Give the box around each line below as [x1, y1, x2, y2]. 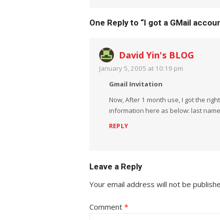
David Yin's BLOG [119, 49, 194, 61]
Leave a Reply [89, 162, 142, 171]
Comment [89, 202, 124, 212]
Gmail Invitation [109, 80, 163, 88]
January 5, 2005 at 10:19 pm [99, 64, 183, 73]
